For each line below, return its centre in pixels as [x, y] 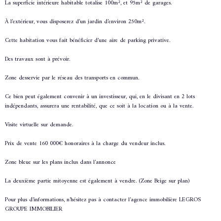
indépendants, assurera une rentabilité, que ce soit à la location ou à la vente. [99, 107]
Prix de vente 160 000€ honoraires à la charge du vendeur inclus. [85, 144]
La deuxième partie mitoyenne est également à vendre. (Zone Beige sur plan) [97, 182]
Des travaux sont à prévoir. [37, 60]
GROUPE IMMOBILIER [34, 210]
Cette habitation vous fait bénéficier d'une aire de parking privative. [88, 41]
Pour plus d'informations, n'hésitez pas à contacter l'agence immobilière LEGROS [103, 200]
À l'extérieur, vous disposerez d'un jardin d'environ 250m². [75, 22]
